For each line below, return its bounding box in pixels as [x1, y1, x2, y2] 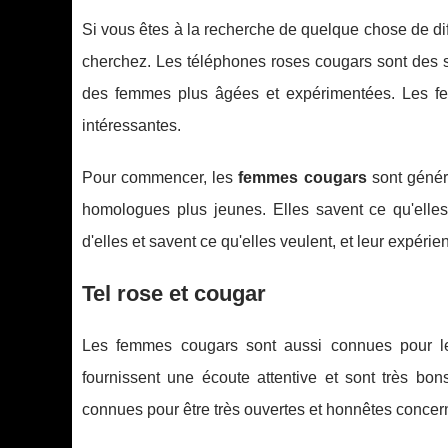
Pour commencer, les [82, 169, 239, 187]
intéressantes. [82, 117, 181, 135]
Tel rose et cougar [82, 281, 266, 307]
